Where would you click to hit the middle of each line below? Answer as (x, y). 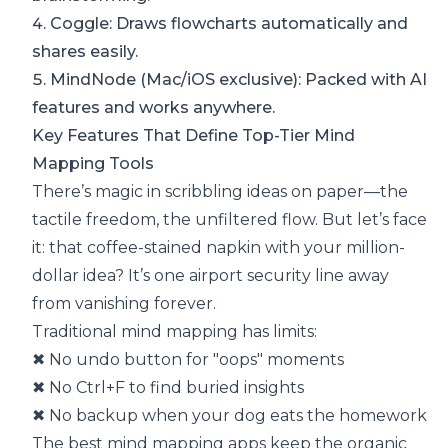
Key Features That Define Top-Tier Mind (193, 136)
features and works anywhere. (153, 108)
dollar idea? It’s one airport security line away (210, 276)
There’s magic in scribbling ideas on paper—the (220, 192)
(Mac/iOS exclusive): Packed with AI (281, 80)
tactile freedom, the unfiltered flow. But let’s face (229, 220)
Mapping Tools (93, 164)
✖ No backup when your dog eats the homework (229, 416)
